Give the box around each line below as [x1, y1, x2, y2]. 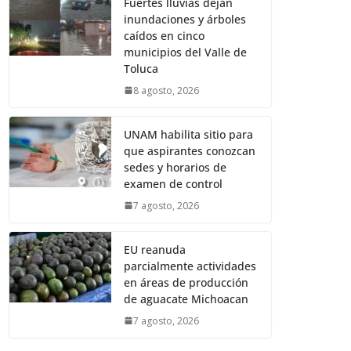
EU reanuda [124, 241, 186, 257]
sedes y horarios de [124, 159, 227, 175]
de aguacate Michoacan [124, 291, 249, 306]
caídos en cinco [124, 27, 205, 43]
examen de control [124, 175, 223, 191]
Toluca [124, 60, 159, 76]
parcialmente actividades [124, 258, 257, 273]
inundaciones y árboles [124, 11, 247, 27]
